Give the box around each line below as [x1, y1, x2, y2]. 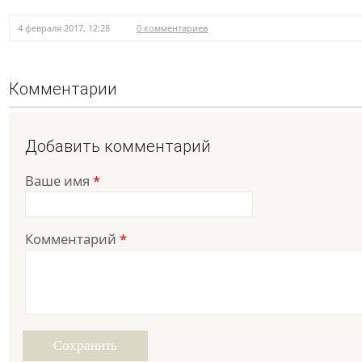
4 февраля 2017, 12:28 [18, 22, 110, 35]
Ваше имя [25, 171, 93, 191]
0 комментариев [137, 22, 208, 35]
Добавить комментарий [25, 137, 211, 157]
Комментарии [9, 79, 117, 99]
